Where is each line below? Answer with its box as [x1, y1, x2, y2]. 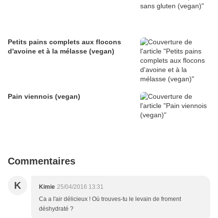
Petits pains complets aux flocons [8, 38, 121, 46]
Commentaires [8, 156, 75, 167]
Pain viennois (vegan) [8, 92, 80, 101]
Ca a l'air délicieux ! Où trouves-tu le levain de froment [39, 196, 181, 203]
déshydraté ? [39, 205, 73, 213]
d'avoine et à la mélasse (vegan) [8, 47, 114, 55]
